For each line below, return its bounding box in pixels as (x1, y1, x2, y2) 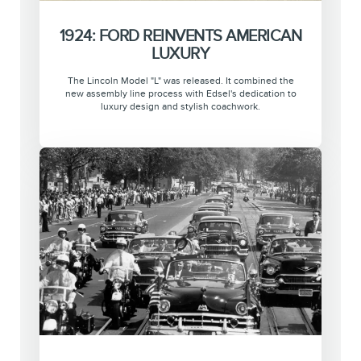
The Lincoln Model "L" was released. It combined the (67, 75, 294, 86)
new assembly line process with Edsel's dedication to (64, 88, 297, 99)
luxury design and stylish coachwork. (101, 101, 260, 112)
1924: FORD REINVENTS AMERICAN (59, 26, 302, 44)
